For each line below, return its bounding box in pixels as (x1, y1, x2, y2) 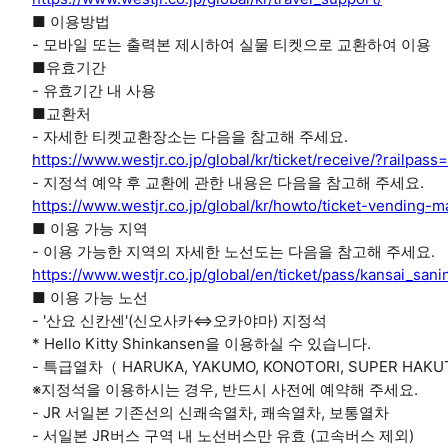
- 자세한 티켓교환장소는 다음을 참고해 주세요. (32, 127, 348, 146)
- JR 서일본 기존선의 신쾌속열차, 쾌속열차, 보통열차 (32, 403, 389, 422)
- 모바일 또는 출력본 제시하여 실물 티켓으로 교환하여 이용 (32, 35, 431, 54)
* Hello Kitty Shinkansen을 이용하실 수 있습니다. (32, 334, 371, 353)
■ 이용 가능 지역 (32, 219, 148, 238)
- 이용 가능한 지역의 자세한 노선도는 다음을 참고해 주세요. (32, 242, 435, 261)
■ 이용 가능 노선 (32, 288, 148, 307)
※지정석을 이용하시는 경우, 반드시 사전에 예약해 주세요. (32, 380, 418, 399)
